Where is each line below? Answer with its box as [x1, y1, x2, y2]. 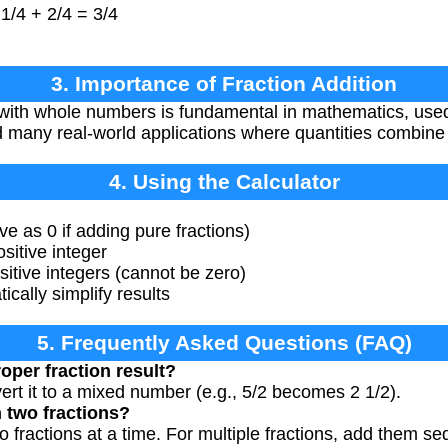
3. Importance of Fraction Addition [51, 71, 397, 95]
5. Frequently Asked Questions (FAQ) [36, 330, 412, 354]
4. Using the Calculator [108, 169, 340, 193]
